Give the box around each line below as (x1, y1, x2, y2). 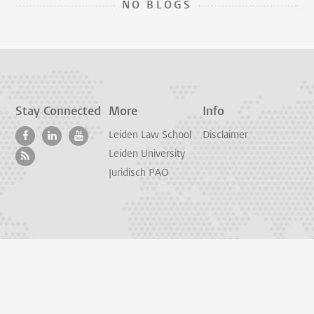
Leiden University (109, 149, 186, 160)
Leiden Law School (109, 130, 192, 141)
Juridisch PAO (109, 168, 169, 179)
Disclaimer (202, 130, 248, 141)
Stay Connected (15, 105, 102, 118)
